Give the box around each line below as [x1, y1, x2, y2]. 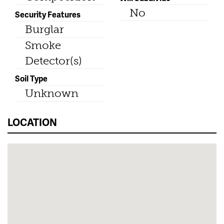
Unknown [25, 86, 78, 100]
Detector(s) [25, 53, 82, 67]
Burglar [25, 22, 64, 36]
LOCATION [7, 114, 57, 129]
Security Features [15, 8, 80, 20]
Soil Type [15, 72, 47, 84]
